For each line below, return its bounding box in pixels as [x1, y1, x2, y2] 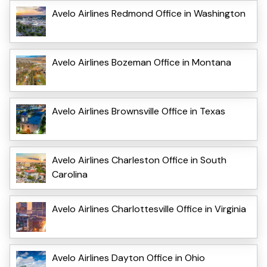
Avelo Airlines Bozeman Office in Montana [52, 56, 231, 69]
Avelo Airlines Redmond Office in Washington [52, 7, 246, 20]
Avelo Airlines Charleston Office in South [52, 154, 226, 167]
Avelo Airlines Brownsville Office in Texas [52, 105, 225, 118]
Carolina [52, 168, 88, 181]
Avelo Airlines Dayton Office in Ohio [52, 252, 205, 265]
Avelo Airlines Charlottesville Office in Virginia [52, 203, 246, 216]
